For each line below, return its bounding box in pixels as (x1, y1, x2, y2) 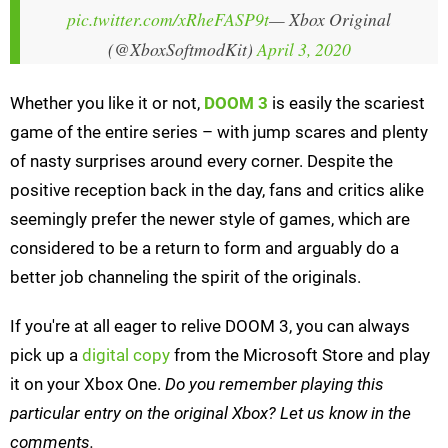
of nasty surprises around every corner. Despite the (10, 150, 393, 171)
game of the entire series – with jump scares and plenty (10, 121, 428, 142)
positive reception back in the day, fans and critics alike (10, 179, 424, 200)
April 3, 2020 (256, 36, 351, 61)
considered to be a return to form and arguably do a (10, 237, 399, 258)
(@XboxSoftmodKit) (107, 36, 257, 61)
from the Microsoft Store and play (170, 344, 430, 365)
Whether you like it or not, (10, 92, 204, 113)
